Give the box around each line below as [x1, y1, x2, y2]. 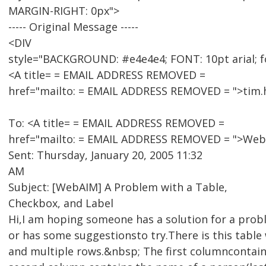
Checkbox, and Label [8, 196, 113, 211]
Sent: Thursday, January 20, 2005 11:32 [8, 148, 202, 163]
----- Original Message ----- [8, 20, 138, 34]
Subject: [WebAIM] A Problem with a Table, [8, 180, 227, 195]
